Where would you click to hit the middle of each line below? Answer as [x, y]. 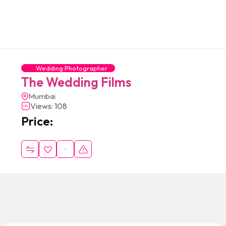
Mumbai [42, 96]
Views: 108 [49, 106]
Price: [37, 121]
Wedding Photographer [72, 68]
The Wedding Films [76, 82]
